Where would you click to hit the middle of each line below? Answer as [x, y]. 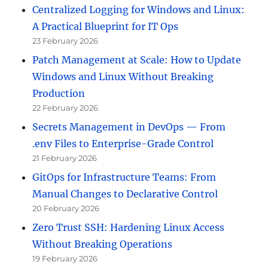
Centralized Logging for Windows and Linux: [139, 10]
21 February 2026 [65, 158]
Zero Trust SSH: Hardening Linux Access [129, 228]
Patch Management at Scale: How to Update [137, 60]
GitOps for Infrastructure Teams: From [124, 177]
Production [59, 94]
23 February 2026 [66, 41]
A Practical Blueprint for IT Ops [106, 27]
